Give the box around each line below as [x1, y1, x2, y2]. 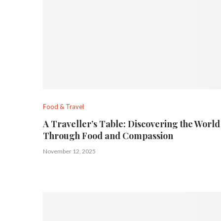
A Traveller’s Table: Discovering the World [43, 117, 220, 130]
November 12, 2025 [43, 147, 96, 155]
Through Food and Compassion [43, 129, 173, 142]
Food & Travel [43, 102, 84, 110]
